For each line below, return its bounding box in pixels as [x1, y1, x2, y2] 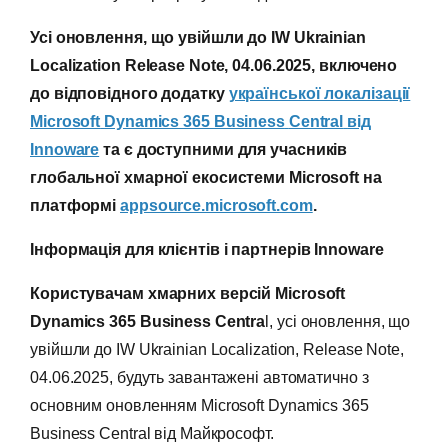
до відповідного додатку [30, 85, 229, 103]
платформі [30, 197, 121, 215]
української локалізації [228, 85, 411, 103]
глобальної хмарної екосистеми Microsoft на [30, 169, 382, 187]
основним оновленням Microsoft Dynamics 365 [30, 397, 369, 415]
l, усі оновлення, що [265, 313, 411, 331]
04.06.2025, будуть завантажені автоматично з [30, 369, 369, 387]
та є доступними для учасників [103, 141, 348, 159]
